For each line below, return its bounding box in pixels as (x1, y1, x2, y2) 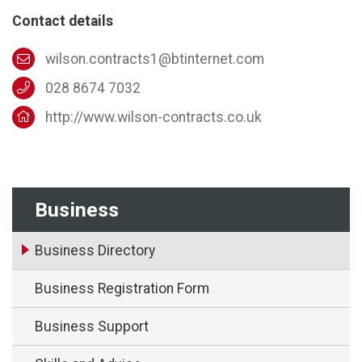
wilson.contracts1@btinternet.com (44, 50, 264, 67)
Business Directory (35, 242, 155, 259)
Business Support (35, 318, 149, 335)
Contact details (12, 12, 113, 29)
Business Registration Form (35, 280, 209, 297)
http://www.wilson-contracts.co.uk (44, 108, 262, 125)
